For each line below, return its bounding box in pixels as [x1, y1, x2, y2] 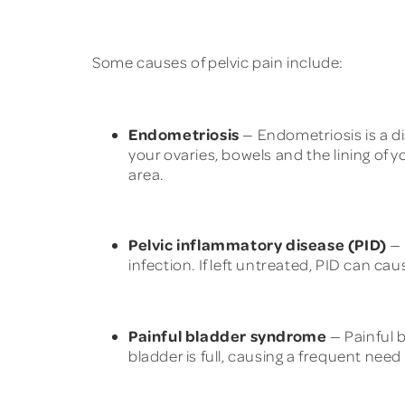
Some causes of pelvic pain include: [92, 52, 344, 71]
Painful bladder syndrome [128, 325, 327, 345]
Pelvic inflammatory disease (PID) [128, 234, 387, 255]
